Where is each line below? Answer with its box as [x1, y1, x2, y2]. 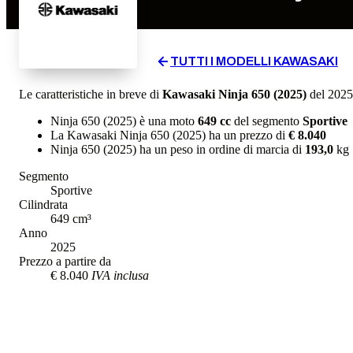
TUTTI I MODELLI [170, 54, 273, 68]
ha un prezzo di [206, 128, 288, 142]
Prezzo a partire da [19, 254, 111, 268]
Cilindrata [19, 197, 68, 211]
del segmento [231, 113, 303, 128]
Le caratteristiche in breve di [19, 87, 162, 101]
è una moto [136, 113, 198, 128]
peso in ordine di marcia [170, 142, 289, 156]
